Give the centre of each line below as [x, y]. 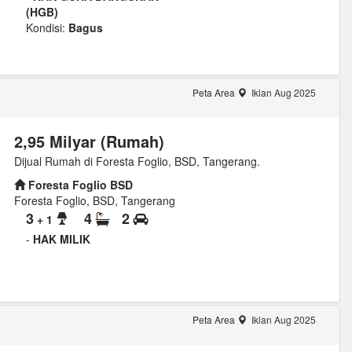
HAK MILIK [61, 238]
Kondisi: [45, 28]
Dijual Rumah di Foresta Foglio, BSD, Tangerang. [137, 161]
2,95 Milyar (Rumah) [89, 141]
